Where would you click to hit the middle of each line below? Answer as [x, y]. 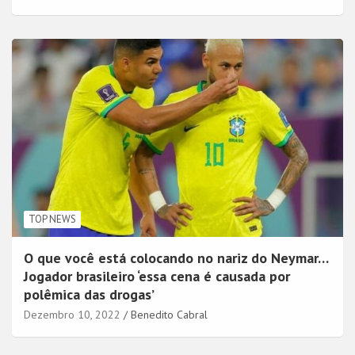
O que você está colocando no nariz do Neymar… [176, 258]
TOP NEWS [52, 219]
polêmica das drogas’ [89, 295]
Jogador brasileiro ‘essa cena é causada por [157, 277]
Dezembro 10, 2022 [72, 315]
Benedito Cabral [169, 315]
